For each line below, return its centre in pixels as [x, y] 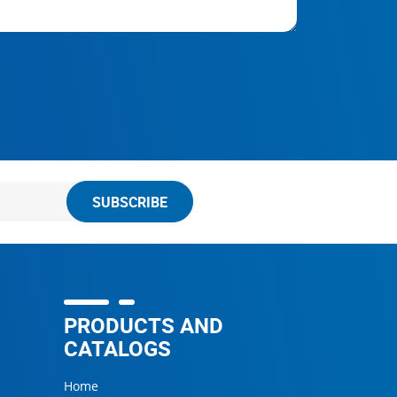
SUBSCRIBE [129, 202]
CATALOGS [117, 348]
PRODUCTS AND [143, 325]
